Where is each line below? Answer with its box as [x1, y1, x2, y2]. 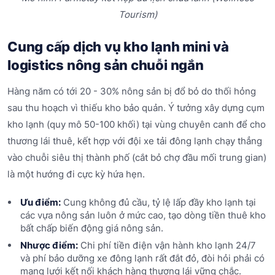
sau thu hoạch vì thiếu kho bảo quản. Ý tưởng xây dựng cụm [7, 102, 265, 114]
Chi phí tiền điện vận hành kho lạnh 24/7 [77, 239, 256, 251]
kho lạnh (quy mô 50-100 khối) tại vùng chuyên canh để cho [7, 118, 266, 131]
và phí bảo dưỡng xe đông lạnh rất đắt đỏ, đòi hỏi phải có [20, 252, 265, 264]
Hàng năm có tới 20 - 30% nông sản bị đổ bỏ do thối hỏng [7, 85, 256, 98]
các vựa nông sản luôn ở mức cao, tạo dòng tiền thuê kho [20, 209, 266, 222]
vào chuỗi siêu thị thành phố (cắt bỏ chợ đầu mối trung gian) [7, 152, 266, 164]
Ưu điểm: [20, 196, 61, 209]
